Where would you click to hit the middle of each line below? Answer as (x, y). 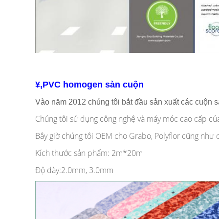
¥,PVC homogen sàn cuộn (89, 85)
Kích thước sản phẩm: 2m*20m (89, 153)
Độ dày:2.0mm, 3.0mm (74, 170)
